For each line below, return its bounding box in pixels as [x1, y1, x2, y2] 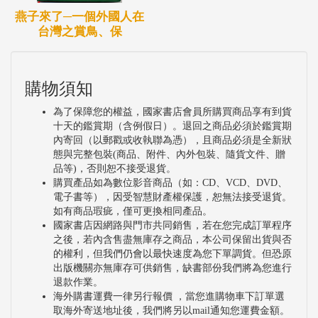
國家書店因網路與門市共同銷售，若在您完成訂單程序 [53, 219, 292, 231]
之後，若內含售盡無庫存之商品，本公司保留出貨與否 [53, 234, 292, 245]
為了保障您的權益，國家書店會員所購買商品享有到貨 [53, 106, 292, 117]
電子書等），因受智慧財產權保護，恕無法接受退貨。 [53, 191, 292, 202]
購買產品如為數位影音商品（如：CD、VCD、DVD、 [53, 177, 287, 188]
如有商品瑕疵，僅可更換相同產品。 [53, 205, 212, 216]
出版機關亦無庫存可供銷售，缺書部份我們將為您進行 [53, 262, 292, 273]
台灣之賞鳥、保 [37, 24, 122, 38]
